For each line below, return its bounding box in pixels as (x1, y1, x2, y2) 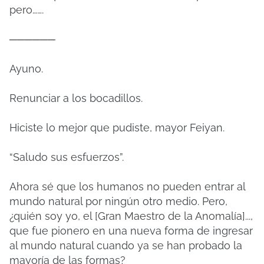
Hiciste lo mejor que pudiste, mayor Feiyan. (9, 121, 225, 134)
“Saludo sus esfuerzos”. (9, 151, 124, 163)
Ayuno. (9, 62, 43, 75)
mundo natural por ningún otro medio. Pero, (9, 195, 227, 207)
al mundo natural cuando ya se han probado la (9, 239, 242, 252)
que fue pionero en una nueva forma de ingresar (9, 225, 253, 237)
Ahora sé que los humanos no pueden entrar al (9, 180, 245, 193)
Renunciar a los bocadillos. (9, 92, 143, 104)
